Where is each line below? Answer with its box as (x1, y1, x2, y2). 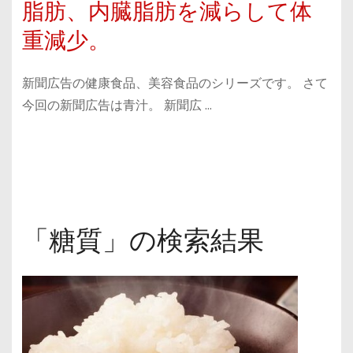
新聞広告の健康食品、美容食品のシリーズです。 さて (21, 74, 328, 93)
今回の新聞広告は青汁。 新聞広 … (21, 96, 212, 115)
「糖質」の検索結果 (21, 225, 264, 258)
